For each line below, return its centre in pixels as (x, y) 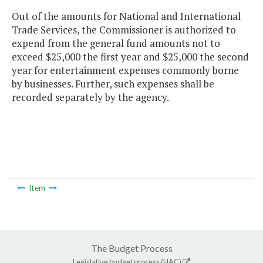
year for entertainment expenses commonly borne (125, 70)
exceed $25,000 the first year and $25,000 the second (130, 57)
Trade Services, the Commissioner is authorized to (124, 30)
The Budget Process (131, 248)
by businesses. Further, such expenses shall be (113, 84)
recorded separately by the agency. (90, 97)
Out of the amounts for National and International (126, 16)
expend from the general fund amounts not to (116, 43)
